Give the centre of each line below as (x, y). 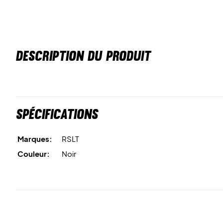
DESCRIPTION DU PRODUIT (83, 56)
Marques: (35, 139)
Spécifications (57, 114)
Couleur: (34, 154)
